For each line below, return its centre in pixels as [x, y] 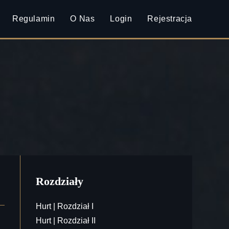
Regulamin [33, 19]
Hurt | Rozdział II [66, 221]
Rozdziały [60, 181]
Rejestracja [170, 19]
